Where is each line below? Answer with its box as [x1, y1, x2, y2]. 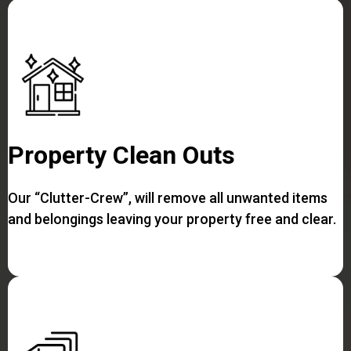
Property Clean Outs [8, 139, 235, 170]
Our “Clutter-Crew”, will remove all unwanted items [8, 189, 327, 206]
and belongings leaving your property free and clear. [8, 210, 336, 227]
